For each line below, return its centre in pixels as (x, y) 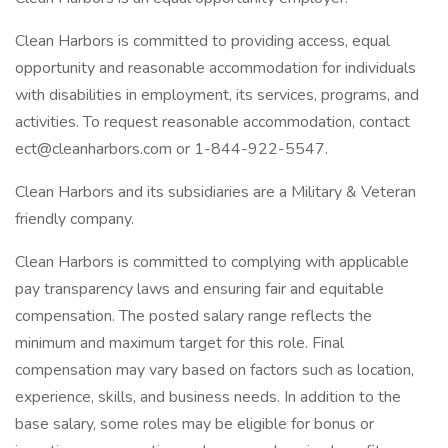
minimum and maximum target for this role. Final (179, 343)
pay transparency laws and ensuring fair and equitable (199, 289)
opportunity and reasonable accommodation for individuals (215, 68)
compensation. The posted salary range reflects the (193, 316)
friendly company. (74, 219)
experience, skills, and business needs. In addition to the (208, 397)
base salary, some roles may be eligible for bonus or (194, 424)
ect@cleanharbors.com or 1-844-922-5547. (171, 149)
